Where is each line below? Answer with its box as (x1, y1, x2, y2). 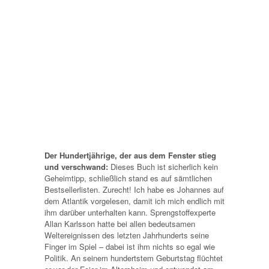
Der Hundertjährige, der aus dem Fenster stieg (44, 149, 216, 161)
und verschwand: (44, 160, 108, 172)
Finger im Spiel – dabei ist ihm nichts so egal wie (44, 240, 215, 252)
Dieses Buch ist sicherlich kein (108, 160, 218, 172)
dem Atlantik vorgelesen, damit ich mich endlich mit (44, 195, 225, 207)
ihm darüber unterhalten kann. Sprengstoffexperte (44, 206, 216, 218)
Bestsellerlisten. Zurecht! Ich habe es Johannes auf (44, 183, 224, 195)
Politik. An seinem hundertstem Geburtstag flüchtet (44, 252, 223, 264)
